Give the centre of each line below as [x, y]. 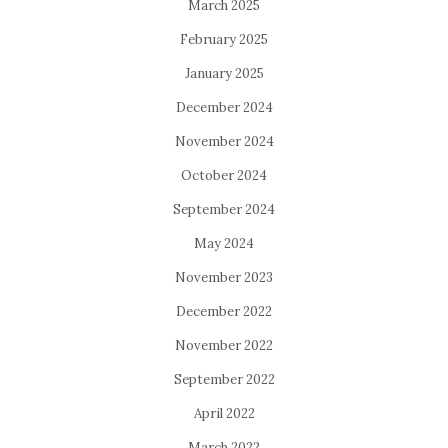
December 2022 [224, 311]
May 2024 [224, 243]
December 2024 [224, 107]
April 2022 [224, 413]
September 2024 [224, 209]
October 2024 [224, 175]
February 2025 [224, 39]
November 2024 [224, 141]
